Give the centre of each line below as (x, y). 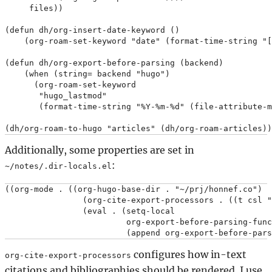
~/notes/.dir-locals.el (58, 166)
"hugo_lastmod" (56, 96)
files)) (34, 8)
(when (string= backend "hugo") (87, 74)
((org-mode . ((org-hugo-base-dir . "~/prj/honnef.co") (134, 189)
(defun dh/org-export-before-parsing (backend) (114, 63)
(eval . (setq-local (90, 211)
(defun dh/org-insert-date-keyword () (92, 30)
